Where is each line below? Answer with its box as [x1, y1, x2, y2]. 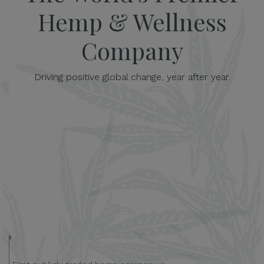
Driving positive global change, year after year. [34, 71, 230, 83]
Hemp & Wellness [37, 6, 227, 38]
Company [81, 35, 183, 67]
